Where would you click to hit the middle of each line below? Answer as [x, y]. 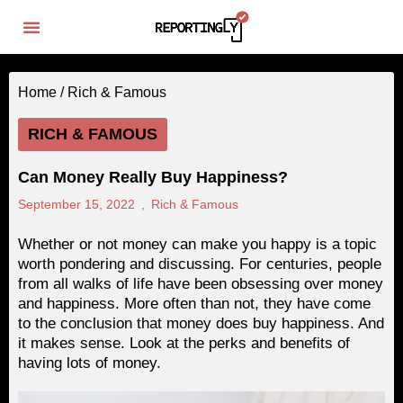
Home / [43, 92]
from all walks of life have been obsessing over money [201, 284]
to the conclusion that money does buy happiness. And [201, 323]
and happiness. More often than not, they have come [194, 304]
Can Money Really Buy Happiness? [153, 177]
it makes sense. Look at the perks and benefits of [184, 343]
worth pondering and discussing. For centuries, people [200, 264]
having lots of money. [90, 363]
